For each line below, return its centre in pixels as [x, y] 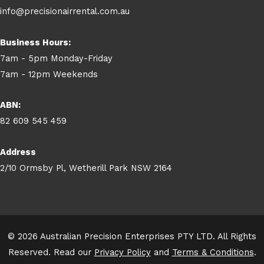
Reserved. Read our [51, 252]
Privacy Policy [122, 252]
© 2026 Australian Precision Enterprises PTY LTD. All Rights [132, 236]
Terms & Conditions [213, 252]
